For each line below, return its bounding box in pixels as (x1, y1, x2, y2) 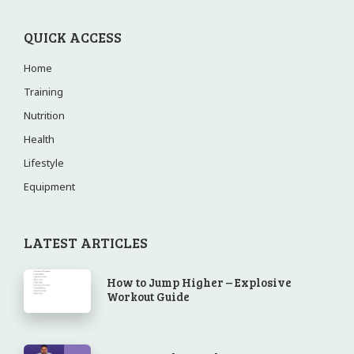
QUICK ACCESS (24, 28, 122, 47)
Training (24, 85, 63, 99)
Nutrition (24, 108, 65, 122)
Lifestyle (24, 156, 64, 170)
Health (24, 132, 55, 146)
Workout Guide (107, 288, 190, 305)
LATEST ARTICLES (24, 233, 148, 252)
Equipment (24, 179, 75, 194)
